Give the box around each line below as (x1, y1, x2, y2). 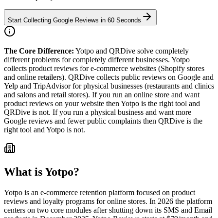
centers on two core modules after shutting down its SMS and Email (4, 205, 212, 214)
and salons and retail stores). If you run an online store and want (4, 90, 200, 99)
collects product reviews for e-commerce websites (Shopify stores (4, 64, 204, 73)
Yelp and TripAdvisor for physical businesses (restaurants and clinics (4, 81, 214, 90)
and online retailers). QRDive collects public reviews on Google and (4, 73, 214, 81)
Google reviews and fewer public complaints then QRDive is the (4, 116, 202, 125)
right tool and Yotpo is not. (4, 125, 85, 134)
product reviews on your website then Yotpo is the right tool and (4, 99, 200, 108)
